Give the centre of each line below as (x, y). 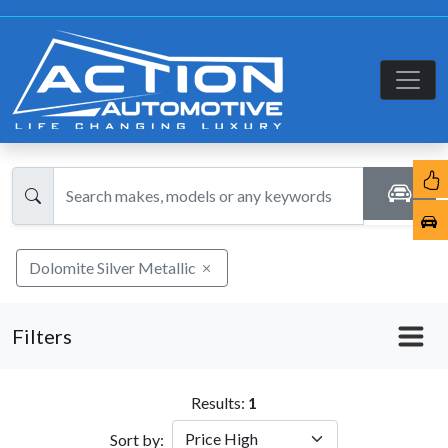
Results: (219, 402)
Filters (42, 336)
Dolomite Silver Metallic (112, 267)
